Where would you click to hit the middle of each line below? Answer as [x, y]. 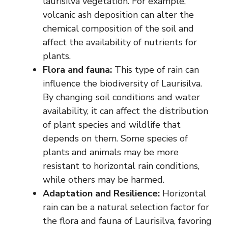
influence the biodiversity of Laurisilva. [122, 84]
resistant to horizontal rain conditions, [121, 166]
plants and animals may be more [111, 152]
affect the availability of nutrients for [120, 42]
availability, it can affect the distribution [125, 111]
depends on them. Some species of [115, 139]
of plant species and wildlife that [112, 125]
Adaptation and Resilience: [101, 194]
